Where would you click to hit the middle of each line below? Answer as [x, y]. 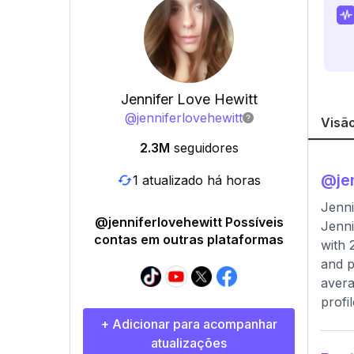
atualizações [189, 343]
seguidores [206, 148]
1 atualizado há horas [197, 180]
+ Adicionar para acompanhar [189, 324]
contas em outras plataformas [189, 239]
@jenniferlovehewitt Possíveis [189, 222]
